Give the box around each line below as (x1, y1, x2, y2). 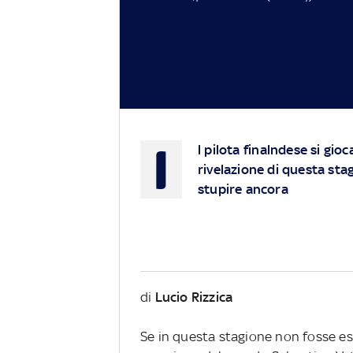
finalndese (243, 141, 307, 158)
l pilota (198, 141, 243, 158)
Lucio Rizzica (154, 288, 233, 305)
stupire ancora (198, 180, 288, 197)
